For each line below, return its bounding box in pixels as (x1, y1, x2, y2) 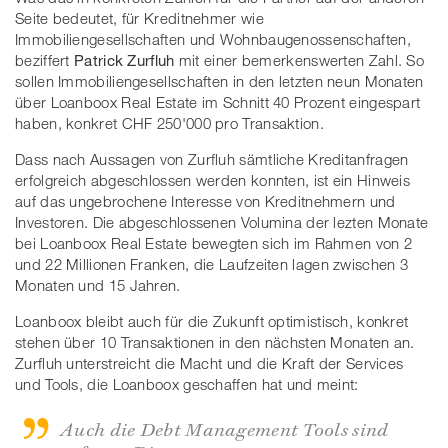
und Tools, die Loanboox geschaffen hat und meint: (15, 374, 359, 393)
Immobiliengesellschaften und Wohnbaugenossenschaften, (15, 29, 411, 48)
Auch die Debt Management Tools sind (60, 415, 389, 442)
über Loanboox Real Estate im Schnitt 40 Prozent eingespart (15, 92, 421, 111)
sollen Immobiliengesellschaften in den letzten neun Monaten (15, 71, 424, 90)
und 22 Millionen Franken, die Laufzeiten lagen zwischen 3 (15, 254, 409, 273)
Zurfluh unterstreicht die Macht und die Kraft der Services (15, 353, 404, 372)
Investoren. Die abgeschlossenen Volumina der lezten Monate (15, 212, 429, 231)
